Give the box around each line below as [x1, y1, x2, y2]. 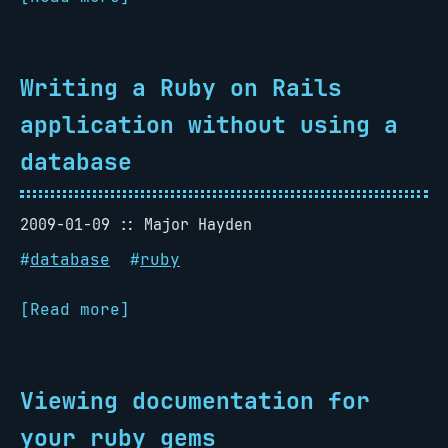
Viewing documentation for [20, 385, 370, 416]
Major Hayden [144, 214, 252, 235]
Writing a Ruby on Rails [20, 72, 342, 103]
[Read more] [20, 299, 130, 320]
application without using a [20, 109, 398, 140]
